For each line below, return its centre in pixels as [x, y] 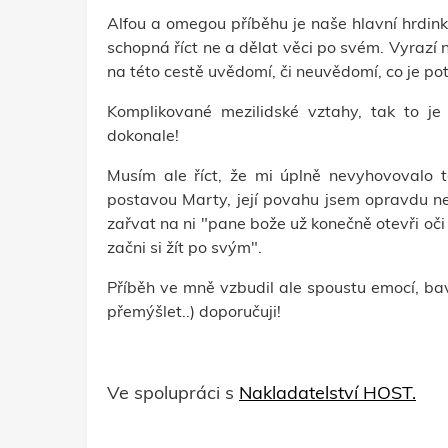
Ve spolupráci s [173, 392]
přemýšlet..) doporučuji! [194, 311]
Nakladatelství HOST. [327, 392]
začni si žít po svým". [184, 247]
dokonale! [143, 135]
